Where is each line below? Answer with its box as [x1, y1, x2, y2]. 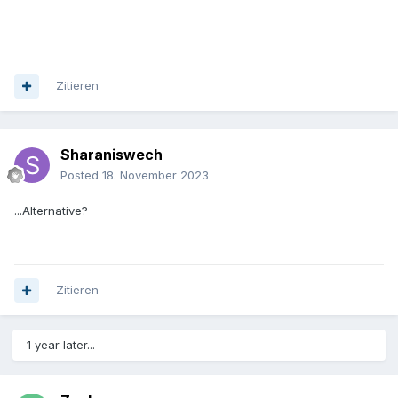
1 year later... [27, 338, 95, 353]
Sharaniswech [60, 146, 163, 164]
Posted [60, 168, 102, 183]
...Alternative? [14, 203, 88, 219]
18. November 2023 [102, 168, 209, 183]
